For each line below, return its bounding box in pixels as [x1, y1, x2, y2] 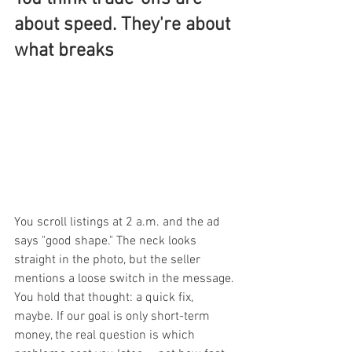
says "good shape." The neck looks [14, 233, 200, 249]
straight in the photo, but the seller [14, 251, 203, 268]
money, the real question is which [14, 327, 198, 343]
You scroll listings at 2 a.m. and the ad [14, 214, 223, 230]
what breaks [14, 39, 114, 62]
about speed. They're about [14, 13, 235, 36]
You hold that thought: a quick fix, [14, 289, 196, 306]
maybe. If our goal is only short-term [14, 308, 213, 324]
